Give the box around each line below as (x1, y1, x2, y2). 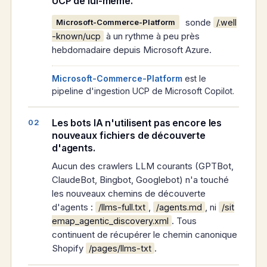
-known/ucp (52, 31, 101, 42)
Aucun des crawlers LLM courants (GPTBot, (52, 160, 234, 172)
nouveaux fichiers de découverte (52, 129, 206, 142)
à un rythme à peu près (104, 30, 200, 42)
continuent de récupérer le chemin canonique (52, 229, 237, 241)
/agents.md (156, 202, 202, 213)
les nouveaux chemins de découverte (52, 188, 206, 200)
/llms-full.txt (98, 202, 145, 213)
